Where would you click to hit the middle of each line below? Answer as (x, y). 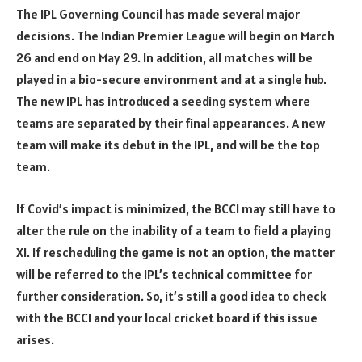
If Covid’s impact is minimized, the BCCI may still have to (176, 208)
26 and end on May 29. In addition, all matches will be (164, 58)
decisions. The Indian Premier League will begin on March (175, 36)
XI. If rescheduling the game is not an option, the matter (175, 252)
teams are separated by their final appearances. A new (170, 123)
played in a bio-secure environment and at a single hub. (171, 80)
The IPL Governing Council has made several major (158, 14)
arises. (35, 339)
